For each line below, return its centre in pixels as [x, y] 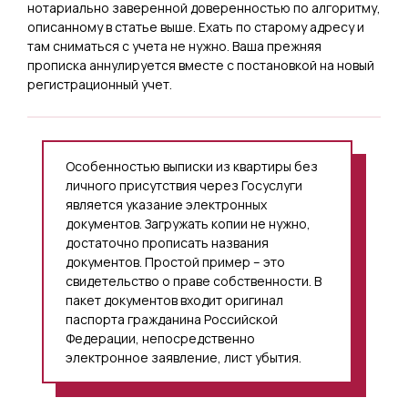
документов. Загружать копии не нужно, [188, 223]
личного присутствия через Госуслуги [184, 185]
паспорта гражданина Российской [172, 319]
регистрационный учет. [100, 84]
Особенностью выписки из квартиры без [192, 166]
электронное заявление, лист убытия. [184, 357]
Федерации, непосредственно [160, 338]
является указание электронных [166, 204]
